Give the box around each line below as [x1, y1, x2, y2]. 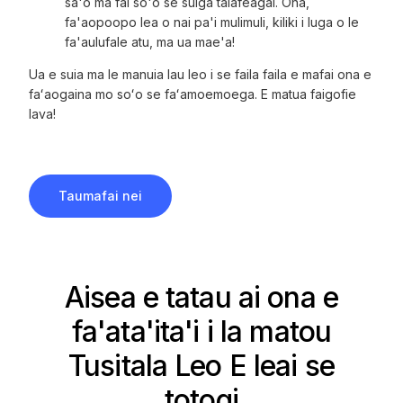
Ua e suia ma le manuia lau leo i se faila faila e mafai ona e [29, 67, 372, 83]
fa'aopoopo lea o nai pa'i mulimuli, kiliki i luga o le [65, 14, 360, 31]
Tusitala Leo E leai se [68, 348, 335, 384]
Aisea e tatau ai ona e [65, 280, 338, 316]
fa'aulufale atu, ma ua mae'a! [65, 34, 236, 50]
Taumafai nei [58, 188, 143, 204]
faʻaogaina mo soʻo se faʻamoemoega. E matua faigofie [29, 86, 357, 103]
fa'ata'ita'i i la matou [71, 314, 332, 350]
